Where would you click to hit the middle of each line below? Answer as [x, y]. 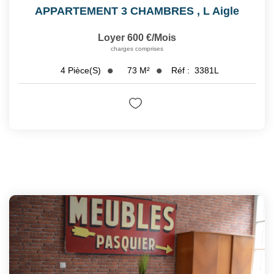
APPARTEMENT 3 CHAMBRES [114, 11]
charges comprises [137, 48]
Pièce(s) [84, 71]
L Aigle [221, 11]
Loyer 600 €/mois [137, 37]
